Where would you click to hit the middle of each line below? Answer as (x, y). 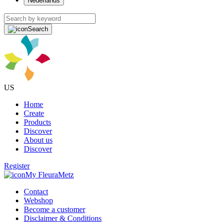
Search (38, 29)
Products (37, 122)
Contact (36, 192)
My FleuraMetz (50, 175)
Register (17, 166)
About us (38, 140)
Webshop (38, 200)
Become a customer (55, 209)
